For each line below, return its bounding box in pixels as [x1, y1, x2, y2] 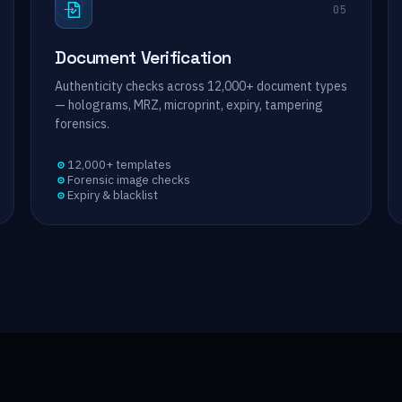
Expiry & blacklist [67, 188, 158, 203]
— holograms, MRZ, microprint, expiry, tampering [55, 97, 323, 113]
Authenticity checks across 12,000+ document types [55, 78, 347, 94]
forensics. [55, 116, 109, 132]
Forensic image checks [67, 172, 190, 188]
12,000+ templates [67, 157, 171, 172]
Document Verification [55, 47, 232, 69]
